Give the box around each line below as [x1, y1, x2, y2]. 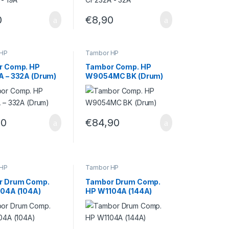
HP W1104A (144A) [85, 186, 152, 195]
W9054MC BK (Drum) [85, 72, 164, 81]
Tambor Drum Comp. [85, 177, 161, 186]
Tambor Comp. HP [85, 62, 151, 72]
